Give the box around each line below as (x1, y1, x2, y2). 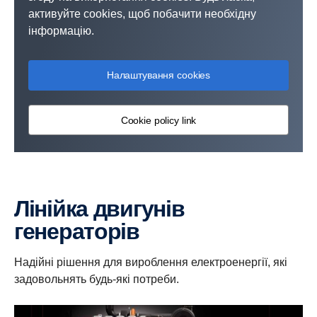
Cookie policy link (120, 114, 197, 126)
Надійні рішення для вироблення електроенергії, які (14, 256, 287, 268)
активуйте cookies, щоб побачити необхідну (28, 8, 256, 20)
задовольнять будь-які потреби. (14, 273, 179, 285)
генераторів (14, 219, 139, 244)
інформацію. (28, 25, 94, 37)
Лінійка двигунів (14, 196, 29, 221)
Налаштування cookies (106, 69, 211, 81)
